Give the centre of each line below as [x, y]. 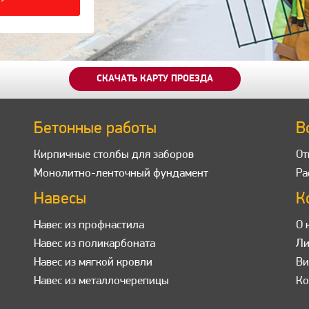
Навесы [60, 200]
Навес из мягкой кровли [93, 263]
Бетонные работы [95, 129]
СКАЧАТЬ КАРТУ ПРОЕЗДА [154, 79]
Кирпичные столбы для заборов [114, 155]
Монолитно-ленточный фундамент [121, 174]
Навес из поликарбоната [94, 244]
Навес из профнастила [89, 226]
